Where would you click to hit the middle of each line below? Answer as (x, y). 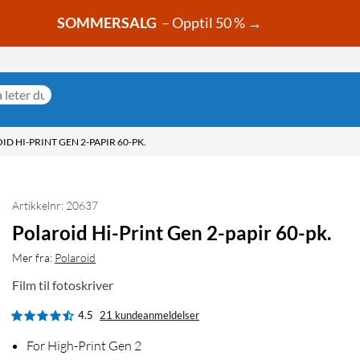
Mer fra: (32, 258)
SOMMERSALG (107, 23)
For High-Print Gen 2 (84, 346)
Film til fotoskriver (63, 285)
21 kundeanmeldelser (149, 315)
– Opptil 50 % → (211, 23)
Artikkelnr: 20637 (55, 206)
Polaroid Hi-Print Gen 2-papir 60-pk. (172, 233)
